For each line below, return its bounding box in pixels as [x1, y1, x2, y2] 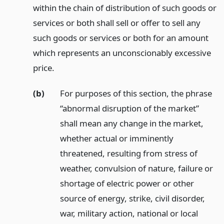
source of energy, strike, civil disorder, [59, 192, 205, 204]
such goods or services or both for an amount [32, 31, 208, 43]
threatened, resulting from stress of [59, 147, 197, 159]
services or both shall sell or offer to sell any [32, 16, 200, 28]
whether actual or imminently [59, 132, 173, 144]
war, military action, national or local [59, 207, 198, 219]
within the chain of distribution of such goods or [32, 1, 216, 13]
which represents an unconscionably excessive [32, 46, 211, 58]
